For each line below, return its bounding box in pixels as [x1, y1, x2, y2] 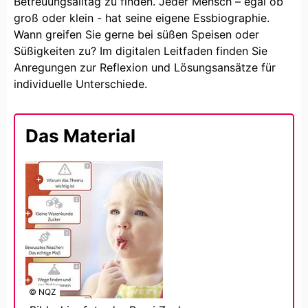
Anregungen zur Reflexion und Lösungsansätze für [14, 60, 276, 74]
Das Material [25, 124, 135, 146]
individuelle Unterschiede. [14, 76, 147, 91]
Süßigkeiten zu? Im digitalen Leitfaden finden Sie [14, 43, 267, 58]
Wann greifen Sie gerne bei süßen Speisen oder [14, 27, 259, 41]
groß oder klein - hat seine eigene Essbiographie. [14, 10, 269, 25]
